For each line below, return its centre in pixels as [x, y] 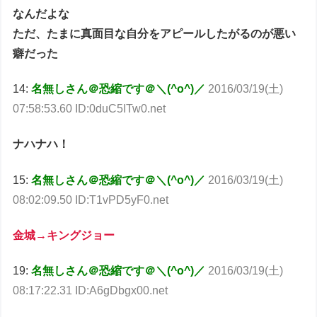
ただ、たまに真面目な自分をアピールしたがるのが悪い [155, 33]
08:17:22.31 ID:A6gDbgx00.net [91, 291]
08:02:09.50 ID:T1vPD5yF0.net [91, 200]
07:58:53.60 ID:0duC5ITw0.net [90, 108]
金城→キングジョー [64, 236]
